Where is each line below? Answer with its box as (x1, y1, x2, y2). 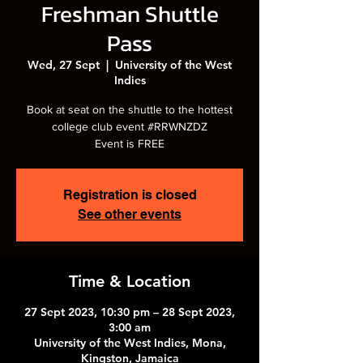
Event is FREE (95, 136, 164, 150)
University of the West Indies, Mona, (33, 335, 226, 350)
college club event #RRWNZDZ (52, 119, 207, 133)
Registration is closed (62, 186, 197, 203)
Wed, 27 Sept (28, 57, 100, 72)
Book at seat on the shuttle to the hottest (27, 102, 233, 116)
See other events (78, 206, 181, 222)
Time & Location (69, 271, 190, 291)
